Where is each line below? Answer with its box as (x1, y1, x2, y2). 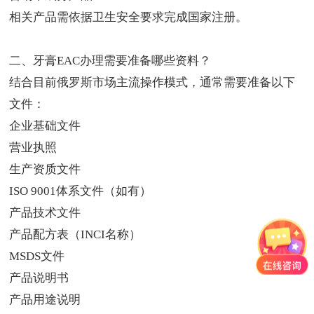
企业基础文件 (9, 119, 81, 133)
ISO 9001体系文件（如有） (9, 184, 152, 198)
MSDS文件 (9, 250, 65, 264)
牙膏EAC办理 (33, 54, 104, 68)
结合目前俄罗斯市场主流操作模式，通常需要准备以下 (9, 76, 296, 90)
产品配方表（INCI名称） (9, 228, 142, 242)
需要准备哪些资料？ (104, 54, 212, 68)
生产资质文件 (9, 163, 81, 177)
